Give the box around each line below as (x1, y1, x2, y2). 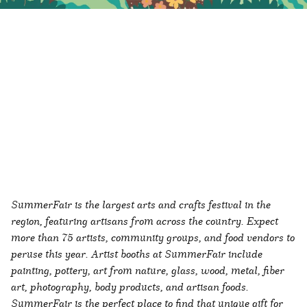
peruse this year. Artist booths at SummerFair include (11, 245, 262, 261)
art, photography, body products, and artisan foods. (11, 278, 249, 294)
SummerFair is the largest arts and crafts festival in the (11, 196, 271, 212)
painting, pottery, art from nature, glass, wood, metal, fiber (11, 262, 284, 278)
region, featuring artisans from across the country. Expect (11, 212, 278, 228)
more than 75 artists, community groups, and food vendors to (11, 229, 295, 245)
